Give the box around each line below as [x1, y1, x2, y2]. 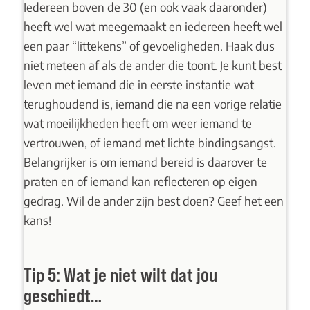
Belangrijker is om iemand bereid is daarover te [23, 154, 267, 170]
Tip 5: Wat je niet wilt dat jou [23, 263, 217, 286]
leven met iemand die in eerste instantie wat [23, 76, 254, 92]
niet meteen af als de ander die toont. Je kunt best [23, 57, 282, 73]
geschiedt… [23, 284, 102, 307]
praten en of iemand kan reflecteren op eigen [23, 173, 257, 189]
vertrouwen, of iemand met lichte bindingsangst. [23, 134, 276, 150]
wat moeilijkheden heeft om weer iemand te [23, 115, 252, 131]
